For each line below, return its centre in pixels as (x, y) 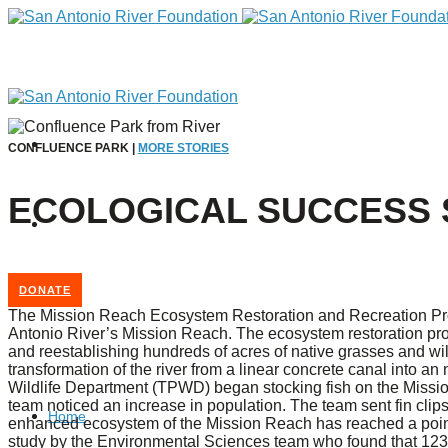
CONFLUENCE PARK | (73, 148)
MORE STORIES (183, 148)
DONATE (45, 290)
